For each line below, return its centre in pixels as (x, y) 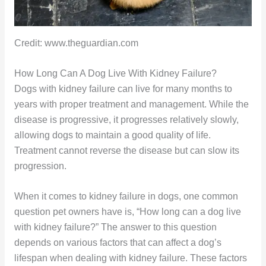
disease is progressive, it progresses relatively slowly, (126, 119)
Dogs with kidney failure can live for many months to (123, 88)
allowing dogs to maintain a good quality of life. (112, 135)
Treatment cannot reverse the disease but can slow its (126, 150)
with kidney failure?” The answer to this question (115, 227)
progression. (40, 166)
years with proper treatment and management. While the (131, 104)
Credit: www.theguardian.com (76, 43)
